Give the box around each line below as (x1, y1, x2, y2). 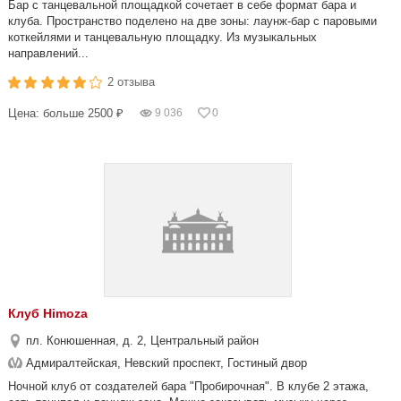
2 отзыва (107, 75, 156, 89)
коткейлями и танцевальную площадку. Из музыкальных (8, 30, 317, 44)
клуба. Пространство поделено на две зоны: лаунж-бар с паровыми (8, 14, 377, 28)
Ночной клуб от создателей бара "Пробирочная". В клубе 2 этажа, (8, 380, 369, 393)
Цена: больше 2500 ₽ (8, 107, 124, 120)
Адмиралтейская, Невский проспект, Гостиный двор (26, 356, 307, 370)
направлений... (8, 47, 89, 60)
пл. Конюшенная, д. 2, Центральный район (26, 334, 259, 347)
